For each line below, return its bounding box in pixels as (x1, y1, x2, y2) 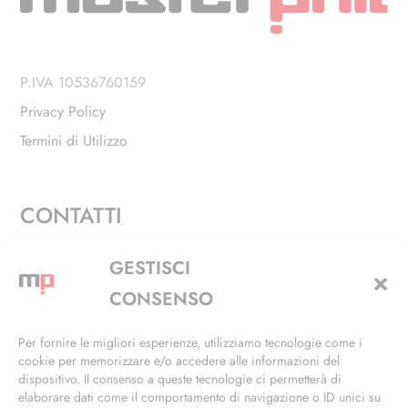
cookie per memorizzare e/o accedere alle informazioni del (18, 352, 340, 370)
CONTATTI (20, 199, 123, 231)
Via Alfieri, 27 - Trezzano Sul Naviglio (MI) (55, 248, 317, 270)
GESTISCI (109, 255, 190, 281)
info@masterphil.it (55, 352, 164, 374)
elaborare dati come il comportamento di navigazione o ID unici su (18, 388, 381, 406)
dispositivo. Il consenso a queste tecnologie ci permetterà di (18, 370, 342, 388)
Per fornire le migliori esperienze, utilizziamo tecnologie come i (18, 333, 362, 352)
